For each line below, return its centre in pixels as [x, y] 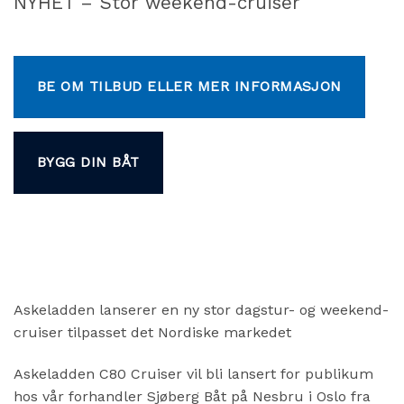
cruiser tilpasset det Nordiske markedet [152, 332]
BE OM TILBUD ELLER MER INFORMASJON [189, 86]
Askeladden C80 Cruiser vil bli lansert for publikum [193, 373]
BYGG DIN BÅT [88, 163]
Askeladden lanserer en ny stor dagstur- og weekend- [201, 309]
